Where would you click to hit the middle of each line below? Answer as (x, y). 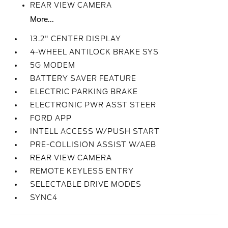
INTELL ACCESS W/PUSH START (95, 131)
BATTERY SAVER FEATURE (83, 78)
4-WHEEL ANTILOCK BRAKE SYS (95, 52)
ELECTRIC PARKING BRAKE (84, 92)
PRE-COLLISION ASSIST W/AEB (93, 145)
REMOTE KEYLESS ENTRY (82, 171)
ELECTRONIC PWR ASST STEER (93, 105)
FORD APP (51, 118)
